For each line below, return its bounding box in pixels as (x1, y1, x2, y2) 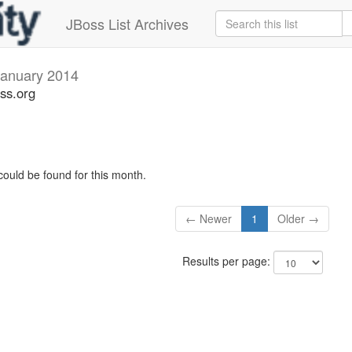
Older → (277, 211, 320, 227)
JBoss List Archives (66, 13, 189, 34)
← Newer (185, 211, 233, 227)
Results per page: (181, 253, 273, 269)
